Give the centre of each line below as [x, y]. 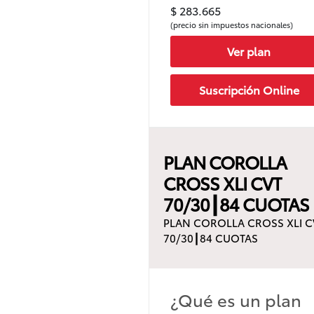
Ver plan [249, 51]
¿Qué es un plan [236, 299]
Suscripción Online [249, 90]
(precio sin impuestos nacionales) [232, 24]
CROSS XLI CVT [222, 182]
